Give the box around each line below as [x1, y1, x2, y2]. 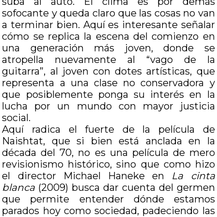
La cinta [171, 170, 215, 182]
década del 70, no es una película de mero [2, 147, 215, 158]
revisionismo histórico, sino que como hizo [2, 158, 215, 170]
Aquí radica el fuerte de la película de [2, 124, 215, 135]
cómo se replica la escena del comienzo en [2, 31, 215, 42]
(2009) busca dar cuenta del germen [38, 182, 215, 193]
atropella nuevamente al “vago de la [2, 54, 215, 65]
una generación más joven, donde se [2, 42, 215, 54]
